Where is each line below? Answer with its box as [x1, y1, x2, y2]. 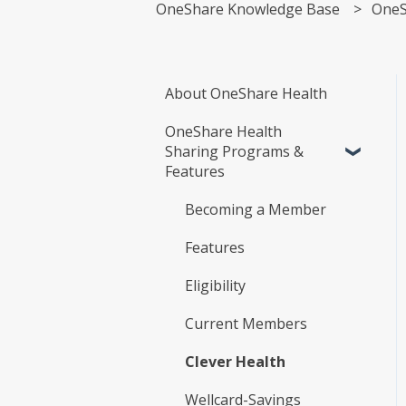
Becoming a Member [185, 198, 326, 219]
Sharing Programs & [165, 140, 304, 161]
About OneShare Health [165, 82, 327, 103]
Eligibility [185, 275, 246, 295]
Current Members [185, 313, 307, 333]
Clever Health [185, 351, 285, 372]
